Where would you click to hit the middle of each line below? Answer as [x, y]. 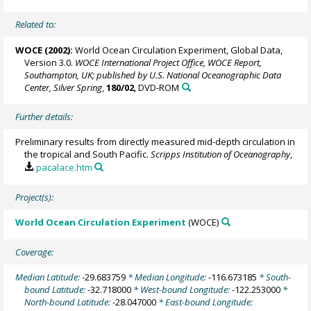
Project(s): [35, 197]
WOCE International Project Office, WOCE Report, [169, 62]
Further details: [44, 117]
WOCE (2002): [44, 50]
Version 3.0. [50, 62]
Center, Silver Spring [64, 87]
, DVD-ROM [157, 87]
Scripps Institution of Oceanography [221, 154]
